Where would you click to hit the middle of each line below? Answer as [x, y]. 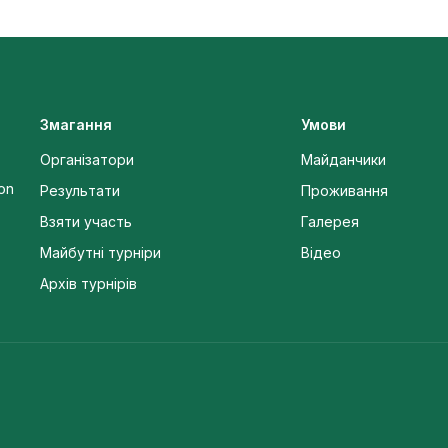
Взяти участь [85, 221]
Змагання [75, 124]
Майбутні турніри [100, 252]
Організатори [86, 159]
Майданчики [344, 159]
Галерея [330, 221]
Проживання [345, 190]
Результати [79, 190]
